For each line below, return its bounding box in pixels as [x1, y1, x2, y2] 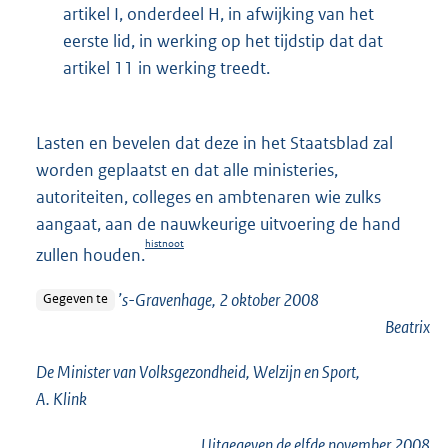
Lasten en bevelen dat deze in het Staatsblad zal [36, 131, 393, 154]
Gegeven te [42, 290, 108, 308]
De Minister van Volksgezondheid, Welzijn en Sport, [36, 361, 360, 384]
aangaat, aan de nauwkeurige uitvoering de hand [36, 212, 401, 235]
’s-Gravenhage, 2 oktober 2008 [117, 288, 319, 311]
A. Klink [36, 388, 87, 411]
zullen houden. [36, 243, 145, 266]
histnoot [145, 236, 184, 252]
